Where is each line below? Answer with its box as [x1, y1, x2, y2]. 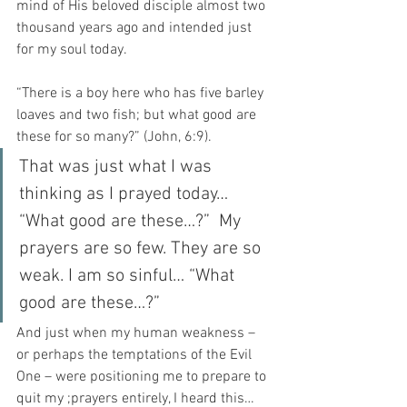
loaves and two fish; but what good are [16, 105, 260, 124]
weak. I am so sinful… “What [19, 264, 239, 287]
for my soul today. [16, 40, 127, 59]
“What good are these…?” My [19, 210, 245, 233]
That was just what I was [19, 155, 216, 178]
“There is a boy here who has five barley [16, 84, 267, 103]
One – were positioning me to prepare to [16, 367, 270, 386]
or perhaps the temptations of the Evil [16, 345, 255, 364]
